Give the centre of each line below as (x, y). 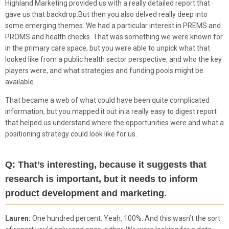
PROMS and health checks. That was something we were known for (114, 37)
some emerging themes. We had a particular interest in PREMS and (113, 25)
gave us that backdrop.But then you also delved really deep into (106, 14)
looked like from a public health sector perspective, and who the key (113, 59)
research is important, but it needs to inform (101, 179)
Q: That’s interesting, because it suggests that (106, 165)
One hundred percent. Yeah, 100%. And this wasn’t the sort (126, 219)
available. (20, 82)
